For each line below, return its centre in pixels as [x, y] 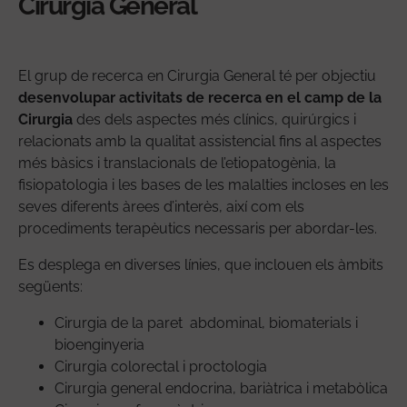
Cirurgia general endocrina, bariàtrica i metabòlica [221, 388]
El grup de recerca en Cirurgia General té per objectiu [197, 75]
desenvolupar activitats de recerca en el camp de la [200, 97]
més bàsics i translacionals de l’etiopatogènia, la [177, 163]
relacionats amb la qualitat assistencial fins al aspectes [200, 141]
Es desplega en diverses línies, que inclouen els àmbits [201, 264]
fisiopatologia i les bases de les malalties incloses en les [203, 184]
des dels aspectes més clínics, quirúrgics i [214, 119]
